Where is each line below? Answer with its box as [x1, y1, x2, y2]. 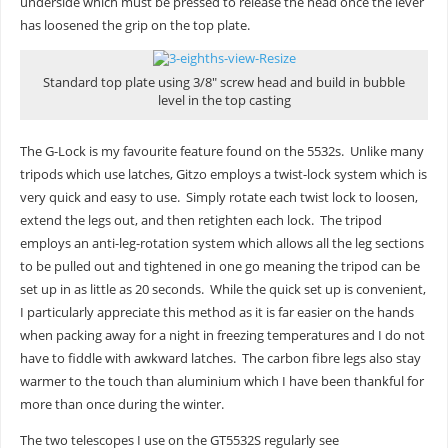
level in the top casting [157, 91, 291, 109]
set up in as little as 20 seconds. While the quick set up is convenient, [19, 281, 426, 299]
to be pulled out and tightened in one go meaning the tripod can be [19, 258, 420, 276]
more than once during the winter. [19, 396, 224, 414]
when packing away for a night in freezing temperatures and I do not [19, 327, 425, 345]
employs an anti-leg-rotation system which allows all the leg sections [19, 235, 424, 253]
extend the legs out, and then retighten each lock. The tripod [19, 212, 382, 230]
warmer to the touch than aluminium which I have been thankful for [19, 373, 424, 391]
